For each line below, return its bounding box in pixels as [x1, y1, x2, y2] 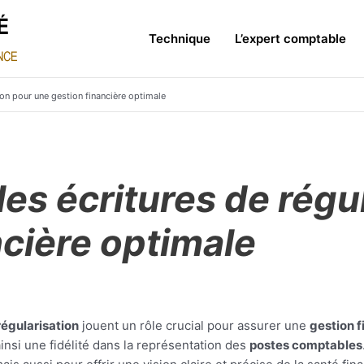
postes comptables [249, 337, 362, 353]
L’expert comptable [235, 30, 346, 46]
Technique [149, 30, 210, 46]
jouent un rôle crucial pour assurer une [79, 318, 310, 333]
